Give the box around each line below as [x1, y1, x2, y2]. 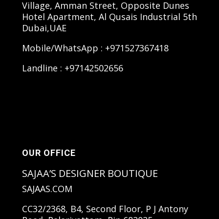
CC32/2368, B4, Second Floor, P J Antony [22, 202, 188, 215]
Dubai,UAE [22, 22, 66, 34]
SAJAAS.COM [22, 182, 87, 195]
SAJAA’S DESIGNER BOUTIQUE [22, 166, 158, 180]
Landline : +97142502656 [22, 62, 123, 74]
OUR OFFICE [22, 147, 76, 158]
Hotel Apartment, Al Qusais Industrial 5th [22, 10, 197, 22]
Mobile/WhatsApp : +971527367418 [22, 42, 169, 54]
